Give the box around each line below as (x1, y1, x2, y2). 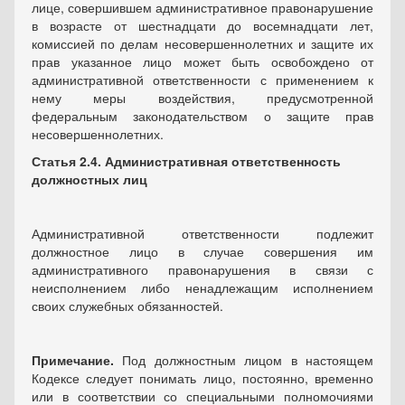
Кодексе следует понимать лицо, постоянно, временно (32, 369, 373, 388)
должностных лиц (32, 170, 147, 189)
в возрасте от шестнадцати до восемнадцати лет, (32, 16, 373, 35)
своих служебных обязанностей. (32, 297, 223, 316)
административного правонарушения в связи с (32, 260, 373, 279)
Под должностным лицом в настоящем (114, 351, 373, 370)
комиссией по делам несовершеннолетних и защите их (32, 34, 373, 53)
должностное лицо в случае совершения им (32, 242, 373, 261)
